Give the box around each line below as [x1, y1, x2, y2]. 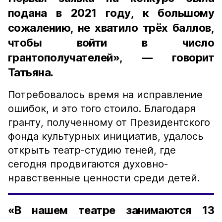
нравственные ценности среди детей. [8, 172, 200, 184]
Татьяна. [8, 66, 54, 79]
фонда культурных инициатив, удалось [8, 130, 204, 142]
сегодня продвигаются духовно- [8, 158, 168, 170]
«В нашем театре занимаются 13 [8, 204, 214, 217]
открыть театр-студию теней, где [8, 144, 176, 156]
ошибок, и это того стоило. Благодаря [8, 103, 196, 114]
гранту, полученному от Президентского [8, 116, 210, 128]
